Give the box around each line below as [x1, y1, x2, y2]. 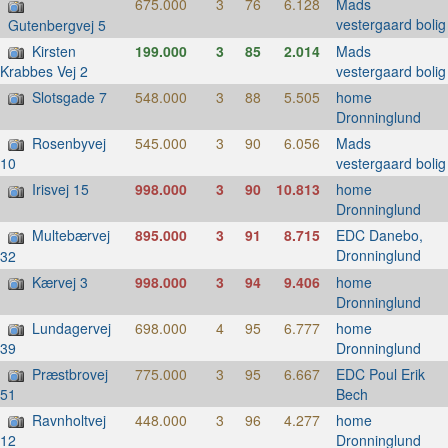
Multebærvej [32, 225, 110, 246]
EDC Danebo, [335, 225, 423, 246]
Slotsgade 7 [32, 86, 107, 107]
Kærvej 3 [32, 271, 88, 292]
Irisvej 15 [32, 179, 89, 200]
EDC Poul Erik [335, 363, 425, 384]
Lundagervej [32, 317, 111, 338]
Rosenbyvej [32, 132, 106, 153]
